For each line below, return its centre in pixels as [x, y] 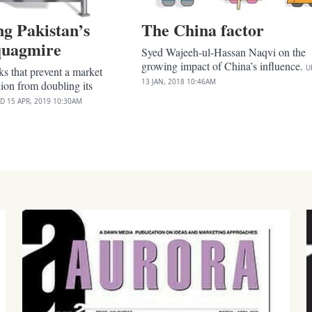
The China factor [202, 29]
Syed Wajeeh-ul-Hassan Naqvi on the [223, 52]
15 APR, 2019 [29, 101]
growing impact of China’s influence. [223, 65]
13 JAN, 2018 [163, 81]
